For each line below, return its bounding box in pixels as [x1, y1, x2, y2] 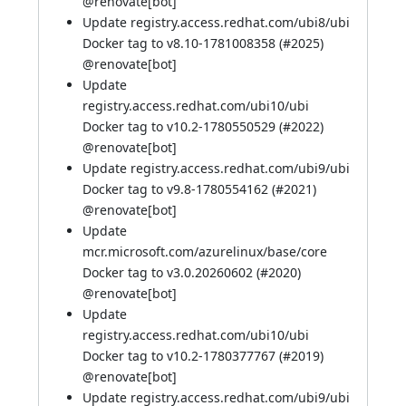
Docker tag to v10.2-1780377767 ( [82, 347, 283, 364]
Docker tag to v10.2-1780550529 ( [82, 118, 283, 135]
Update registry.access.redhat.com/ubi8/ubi [82, 14, 350, 31]
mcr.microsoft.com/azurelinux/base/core [82, 243, 327, 260]
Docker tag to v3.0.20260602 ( [82, 264, 260, 281]
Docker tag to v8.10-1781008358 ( [82, 34, 283, 52]
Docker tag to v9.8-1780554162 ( [82, 180, 275, 198]
